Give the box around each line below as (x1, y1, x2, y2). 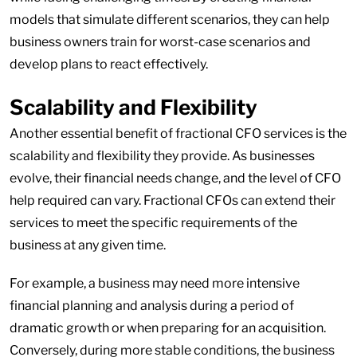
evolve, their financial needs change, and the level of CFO (10, 171, 341, 186)
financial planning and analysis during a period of (10, 298, 294, 313)
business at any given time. (10, 237, 166, 253)
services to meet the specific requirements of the (10, 215, 297, 230)
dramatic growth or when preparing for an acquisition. (10, 320, 326, 335)
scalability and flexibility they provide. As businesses (10, 148, 315, 163)
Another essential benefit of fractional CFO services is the (10, 126, 347, 141)
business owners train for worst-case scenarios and (10, 34, 311, 49)
